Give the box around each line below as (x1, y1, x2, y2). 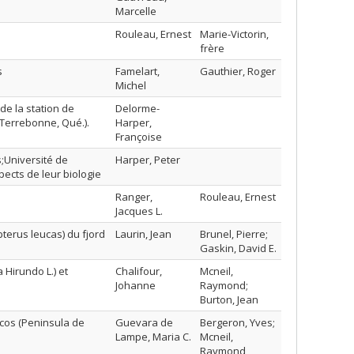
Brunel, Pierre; (200, 227, 268, 241)
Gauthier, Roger (200, 64, 276, 78)
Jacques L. (115, 204, 163, 218)
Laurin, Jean (115, 227, 171, 241)
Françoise (115, 130, 162, 144)
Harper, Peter (115, 153, 180, 167)
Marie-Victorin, (200, 27, 269, 41)
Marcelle (115, 4, 156, 18)
